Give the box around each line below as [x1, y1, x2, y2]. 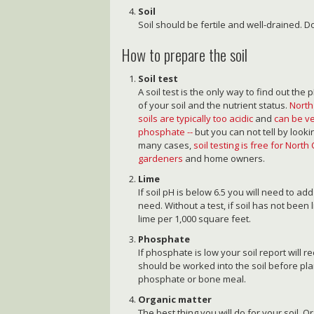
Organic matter [138, 293, 212, 306]
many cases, [138, 139, 194, 152]
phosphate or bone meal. [138, 273, 247, 286]
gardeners [138, 152, 184, 165]
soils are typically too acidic [138, 112, 254, 125]
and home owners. [183, 152, 266, 165]
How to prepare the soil [121, 43, 248, 67]
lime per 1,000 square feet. [138, 212, 252, 226]
